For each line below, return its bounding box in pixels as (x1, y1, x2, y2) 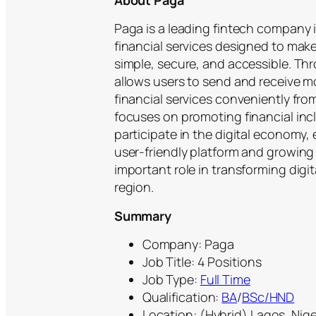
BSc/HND (241, 288, 295, 306)
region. (114, 178, 154, 196)
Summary (114, 207, 172, 225)
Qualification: (142, 288, 222, 306)
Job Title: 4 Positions (142, 253, 262, 271)
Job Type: (142, 271, 200, 288)
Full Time (200, 271, 250, 288)
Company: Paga (142, 236, 234, 253)
